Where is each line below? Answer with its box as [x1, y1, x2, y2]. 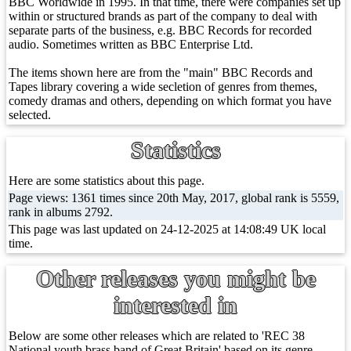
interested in [114, 292, 237, 318]
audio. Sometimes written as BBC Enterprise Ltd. [9, 38, 253, 51]
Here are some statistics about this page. [9, 174, 204, 187]
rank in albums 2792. [9, 205, 113, 219]
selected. [9, 108, 51, 121]
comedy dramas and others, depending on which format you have [9, 94, 331, 107]
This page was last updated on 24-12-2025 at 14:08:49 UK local [9, 223, 326, 236]
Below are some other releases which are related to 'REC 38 [9, 329, 305, 342]
